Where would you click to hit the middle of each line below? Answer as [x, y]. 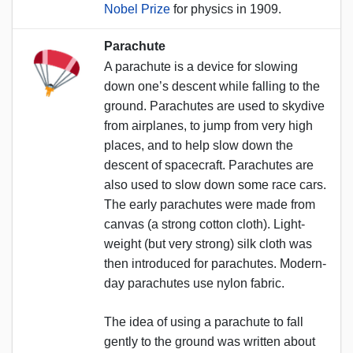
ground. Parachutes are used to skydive [214, 106]
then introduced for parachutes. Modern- [215, 263]
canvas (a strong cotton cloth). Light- [204, 224]
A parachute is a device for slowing [201, 66]
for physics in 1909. [226, 9]
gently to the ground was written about [210, 341]
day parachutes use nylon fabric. [194, 283]
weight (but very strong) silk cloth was [208, 243]
